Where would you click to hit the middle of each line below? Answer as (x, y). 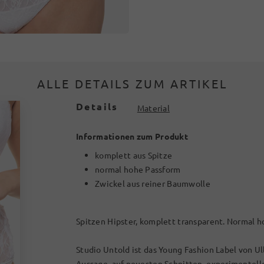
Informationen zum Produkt (132, 136)
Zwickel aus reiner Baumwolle (153, 183)
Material (154, 108)
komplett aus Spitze (134, 155)
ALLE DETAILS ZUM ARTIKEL (132, 83)
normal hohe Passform (138, 169)
